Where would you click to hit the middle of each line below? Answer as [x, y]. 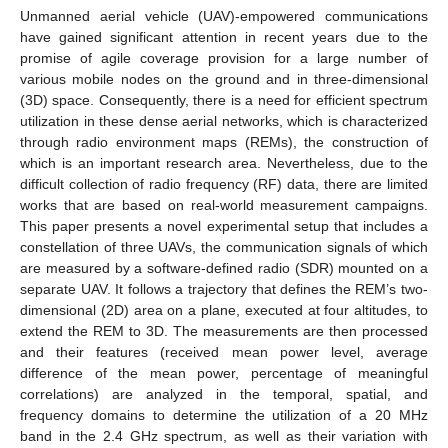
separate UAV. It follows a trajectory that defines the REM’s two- [224, 288]
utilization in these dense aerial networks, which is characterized [224, 120]
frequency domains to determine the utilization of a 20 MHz [224, 414]
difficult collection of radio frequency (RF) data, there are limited [224, 183]
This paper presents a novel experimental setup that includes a [224, 225]
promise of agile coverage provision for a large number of [224, 57]
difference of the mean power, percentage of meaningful [224, 372]
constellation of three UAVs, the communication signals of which [224, 246]
